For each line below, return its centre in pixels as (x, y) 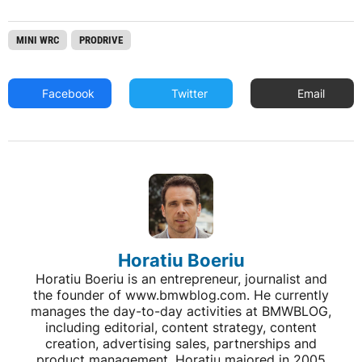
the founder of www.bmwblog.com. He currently (181, 295)
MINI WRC (38, 40)
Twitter (188, 93)
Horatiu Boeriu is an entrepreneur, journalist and (181, 279)
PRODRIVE (101, 40)
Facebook (67, 93)
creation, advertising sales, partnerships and (181, 343)
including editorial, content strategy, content (181, 327)
